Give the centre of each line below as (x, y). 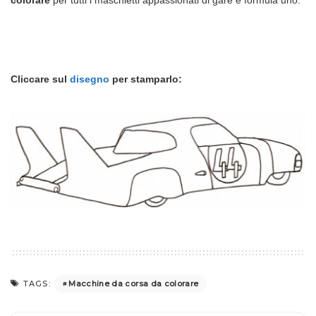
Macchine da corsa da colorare (134, 283)
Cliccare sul (40, 79)
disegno (90, 79)
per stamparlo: (146, 79)
